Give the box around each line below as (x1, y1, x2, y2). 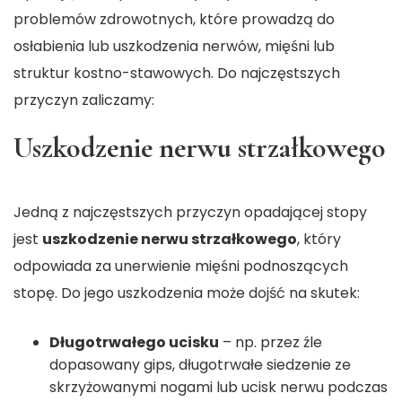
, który (297, 229, 341, 250)
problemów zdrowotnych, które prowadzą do (13, 9, 335, 31)
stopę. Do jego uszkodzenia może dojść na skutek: (13, 283, 360, 304)
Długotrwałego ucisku (49, 332, 219, 354)
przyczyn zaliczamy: (13, 90, 154, 111)
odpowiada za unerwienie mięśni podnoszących (13, 256, 348, 277)
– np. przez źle (219, 332, 322, 354)
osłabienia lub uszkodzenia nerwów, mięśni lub (13, 36, 335, 57)
